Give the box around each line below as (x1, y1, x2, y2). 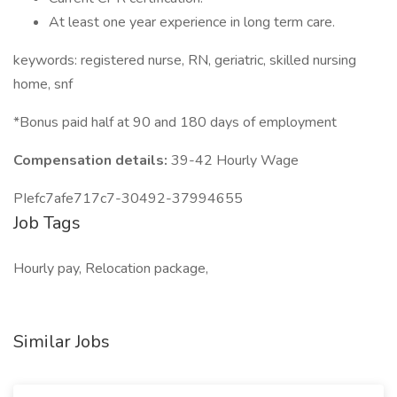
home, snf (13, 74, 73, 94)
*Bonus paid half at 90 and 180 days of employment (13, 113, 337, 132)
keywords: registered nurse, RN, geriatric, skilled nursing (13, 51, 356, 70)
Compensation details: (13, 151, 171, 170)
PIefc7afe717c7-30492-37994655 (13, 189, 243, 208)
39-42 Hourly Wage (171, 151, 299, 170)
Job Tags (13, 211, 81, 235)
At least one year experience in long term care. (49, 12, 335, 32)
